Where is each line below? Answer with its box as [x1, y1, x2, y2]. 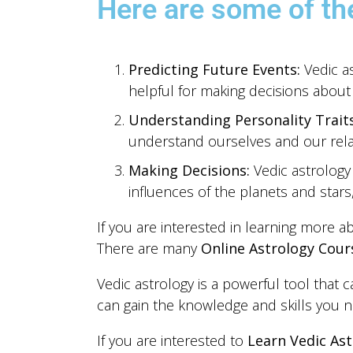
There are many [96, 239, 201, 258]
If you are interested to [96, 331, 247, 350]
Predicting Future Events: [128, 60, 300, 79]
